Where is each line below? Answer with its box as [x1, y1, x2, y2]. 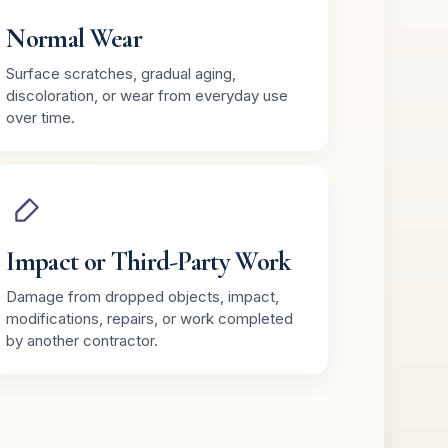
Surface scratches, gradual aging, [6, 63, 237, 83]
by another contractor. [6, 330, 159, 350]
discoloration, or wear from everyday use [6, 85, 289, 105]
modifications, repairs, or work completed [6, 308, 294, 328]
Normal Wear [6, 21, 142, 55]
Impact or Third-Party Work [6, 244, 292, 278]
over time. [6, 107, 76, 127]
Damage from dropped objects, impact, [6, 286, 280, 306]
